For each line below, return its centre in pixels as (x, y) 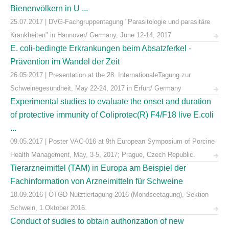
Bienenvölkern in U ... (49, 8)
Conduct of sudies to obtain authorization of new (97, 221)
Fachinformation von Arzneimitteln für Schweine (97, 181)
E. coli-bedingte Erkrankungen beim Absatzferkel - (101, 48)
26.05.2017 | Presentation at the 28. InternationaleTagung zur (100, 75)
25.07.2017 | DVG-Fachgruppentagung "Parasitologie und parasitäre (110, 22)
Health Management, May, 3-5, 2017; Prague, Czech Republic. (103, 155)
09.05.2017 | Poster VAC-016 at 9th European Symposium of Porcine (112, 141)
